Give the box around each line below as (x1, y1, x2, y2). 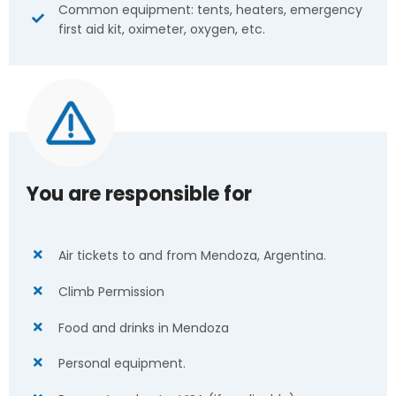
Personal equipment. (57, 354, 186, 373)
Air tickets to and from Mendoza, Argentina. (57, 246, 326, 264)
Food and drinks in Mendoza (57, 318, 229, 337)
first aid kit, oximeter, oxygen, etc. (57, 19, 265, 38)
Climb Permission (57, 282, 164, 301)
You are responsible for (27, 179, 252, 208)
